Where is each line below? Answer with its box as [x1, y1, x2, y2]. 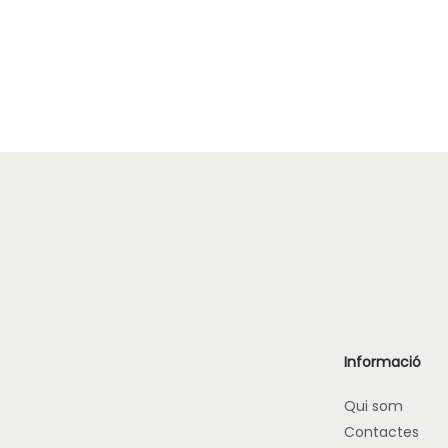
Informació [343, 352, 421, 372]
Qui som [343, 396, 403, 416]
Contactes [343, 422, 419, 442]
